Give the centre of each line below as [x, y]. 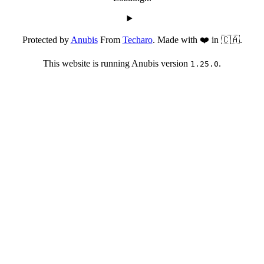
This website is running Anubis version [117, 64]
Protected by [46, 40]
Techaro [137, 40]
